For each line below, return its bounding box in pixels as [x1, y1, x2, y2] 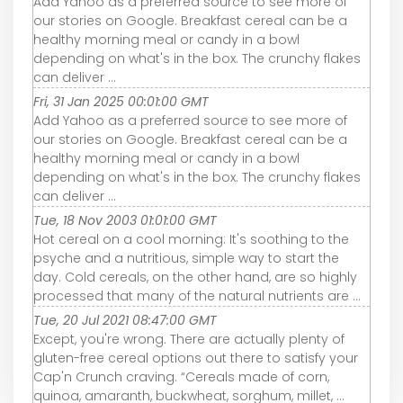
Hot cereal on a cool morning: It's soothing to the [33, 230, 349, 249]
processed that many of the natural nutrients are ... [33, 287, 361, 306]
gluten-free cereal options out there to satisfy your [33, 349, 358, 368]
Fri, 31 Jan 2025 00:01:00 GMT [33, 93, 209, 112]
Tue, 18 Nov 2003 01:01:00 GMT [33, 211, 217, 230]
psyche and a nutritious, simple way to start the [33, 249, 339, 268]
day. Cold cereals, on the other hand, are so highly [33, 268, 357, 287]
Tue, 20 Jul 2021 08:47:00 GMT [33, 311, 217, 330]
